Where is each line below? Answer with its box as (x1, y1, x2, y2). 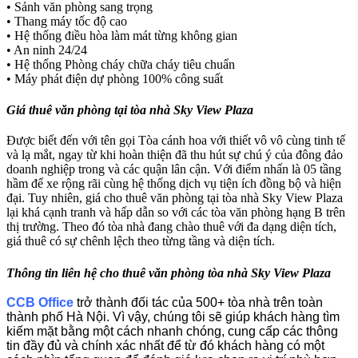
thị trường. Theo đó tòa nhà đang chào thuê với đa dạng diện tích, (6, 219, 336, 233)
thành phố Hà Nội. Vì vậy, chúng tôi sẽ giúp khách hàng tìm (6, 310, 340, 324)
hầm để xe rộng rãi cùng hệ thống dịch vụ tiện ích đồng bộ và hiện (6, 176, 341, 190)
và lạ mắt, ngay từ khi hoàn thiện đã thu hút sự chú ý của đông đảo (6, 147, 343, 161)
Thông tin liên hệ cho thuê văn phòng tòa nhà (6, 265, 251, 280)
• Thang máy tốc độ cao (6, 14, 127, 28)
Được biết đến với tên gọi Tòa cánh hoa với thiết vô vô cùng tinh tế (6, 133, 345, 147)
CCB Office (6, 296, 74, 310)
